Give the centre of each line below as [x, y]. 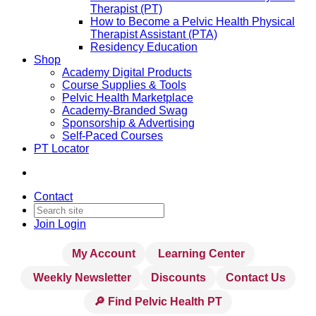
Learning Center [200, 254]
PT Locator [61, 148]
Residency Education [144, 47]
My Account [103, 254]
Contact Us [256, 278]
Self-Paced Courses [113, 136]
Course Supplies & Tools [124, 85]
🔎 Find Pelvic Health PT [158, 302]
